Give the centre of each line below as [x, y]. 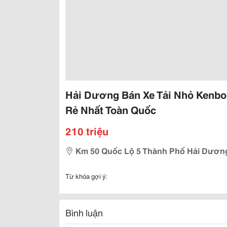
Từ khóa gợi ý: [86, 176]
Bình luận [84, 212]
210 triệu [87, 131]
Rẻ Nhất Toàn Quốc [111, 109]
